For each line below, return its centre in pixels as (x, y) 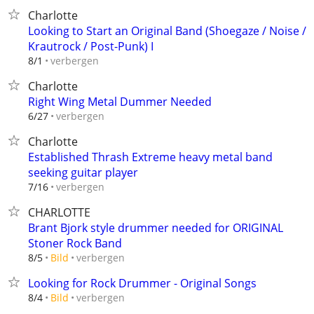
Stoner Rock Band (75, 243)
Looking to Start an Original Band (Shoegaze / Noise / (167, 31)
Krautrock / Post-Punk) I (91, 46)
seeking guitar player (83, 172)
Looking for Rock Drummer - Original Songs (142, 283)
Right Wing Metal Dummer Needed (120, 102)
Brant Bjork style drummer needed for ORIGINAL (156, 228)
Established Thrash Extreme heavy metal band (150, 157)
